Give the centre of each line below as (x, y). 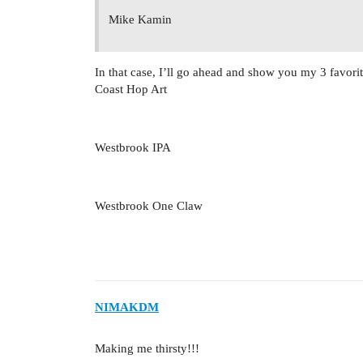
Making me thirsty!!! (147, 349)
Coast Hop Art (131, 89)
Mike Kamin (140, 19)
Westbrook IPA (133, 147)
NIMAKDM (127, 307)
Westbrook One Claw (149, 205)
